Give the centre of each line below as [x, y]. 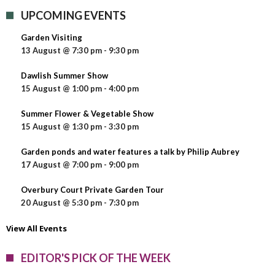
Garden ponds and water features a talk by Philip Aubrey [130, 152]
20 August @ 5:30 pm [61, 203]
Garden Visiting [52, 37]
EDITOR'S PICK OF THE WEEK [96, 258]
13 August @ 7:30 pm [61, 50]
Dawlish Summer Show [64, 76]
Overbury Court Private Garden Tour [92, 190]
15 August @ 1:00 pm [61, 88]
